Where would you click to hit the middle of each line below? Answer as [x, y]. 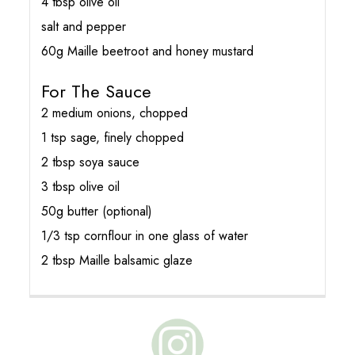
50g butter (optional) [97, 212]
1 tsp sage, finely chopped [113, 138]
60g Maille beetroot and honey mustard [148, 52]
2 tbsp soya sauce [91, 162]
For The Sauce [97, 92]
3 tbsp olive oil [81, 187]
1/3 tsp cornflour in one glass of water [145, 236]
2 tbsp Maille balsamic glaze [117, 261]
